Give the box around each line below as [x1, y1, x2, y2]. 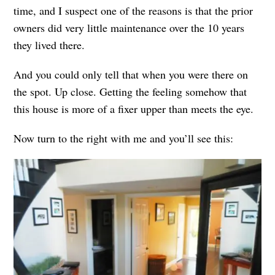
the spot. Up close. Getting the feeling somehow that [14, 84, 247, 99]
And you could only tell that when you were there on [14, 67, 249, 82]
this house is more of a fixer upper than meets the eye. [14, 101, 254, 117]
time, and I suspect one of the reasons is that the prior [14, 3, 254, 18]
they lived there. [14, 37, 85, 53]
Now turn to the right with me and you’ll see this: [14, 131, 234, 146]
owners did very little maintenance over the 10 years [14, 20, 245, 36]
